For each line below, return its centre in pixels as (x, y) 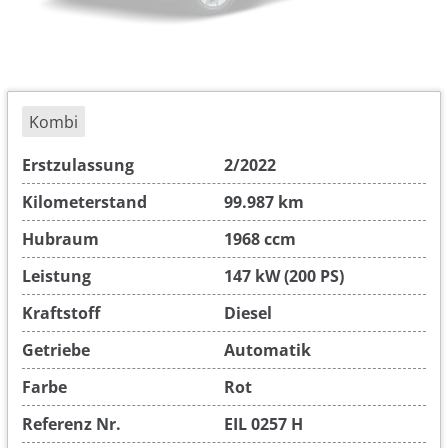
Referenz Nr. (71, 423)
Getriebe (56, 349)
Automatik (267, 349)
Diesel (248, 312)
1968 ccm (260, 238)
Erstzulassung (78, 164)
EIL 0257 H (263, 423)
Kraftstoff (61, 312)
